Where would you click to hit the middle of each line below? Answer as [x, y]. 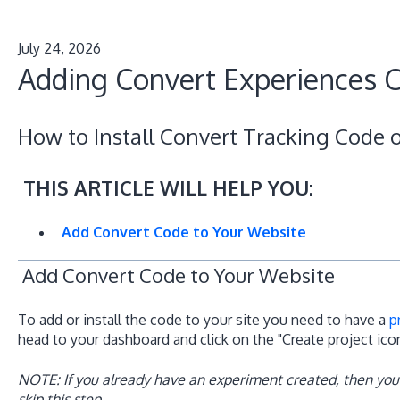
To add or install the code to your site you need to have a [203, 320]
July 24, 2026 [59, 48]
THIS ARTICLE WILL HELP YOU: [165, 187]
